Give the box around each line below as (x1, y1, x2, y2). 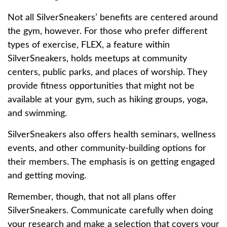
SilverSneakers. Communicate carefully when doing (8, 206, 213, 215)
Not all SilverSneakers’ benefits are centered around (8, 13, 218, 22)
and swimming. (8, 109, 67, 118)
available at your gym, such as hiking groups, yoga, (8, 95, 208, 104)
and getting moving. (8, 171, 86, 180)
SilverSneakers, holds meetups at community (8, 54, 187, 63)
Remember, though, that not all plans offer (8, 193, 176, 202)
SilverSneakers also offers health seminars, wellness (8, 130, 216, 139)
